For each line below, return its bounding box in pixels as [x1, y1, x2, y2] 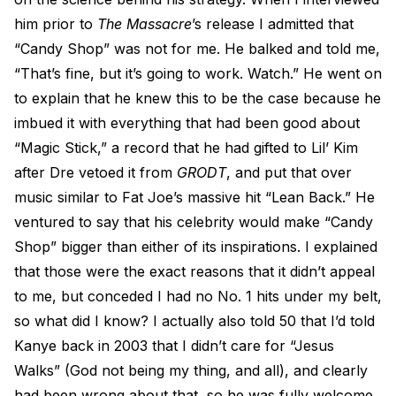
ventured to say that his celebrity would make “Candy [14, 213, 373, 231]
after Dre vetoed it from [14, 164, 177, 181]
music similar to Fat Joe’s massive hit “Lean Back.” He [14, 188, 375, 206]
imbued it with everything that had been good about [14, 114, 360, 132]
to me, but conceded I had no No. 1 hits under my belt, [14, 287, 382, 305]
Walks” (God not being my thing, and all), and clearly [14, 362, 368, 379]
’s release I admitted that [192, 15, 354, 33]
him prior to [14, 15, 97, 33]
